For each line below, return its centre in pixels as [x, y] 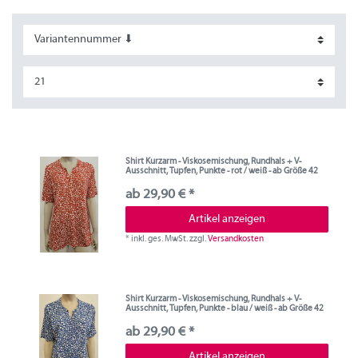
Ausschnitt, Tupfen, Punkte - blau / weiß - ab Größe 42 [225, 309]
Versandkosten [236, 239]
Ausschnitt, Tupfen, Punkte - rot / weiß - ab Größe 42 [222, 171]
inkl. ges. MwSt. [160, 239]
